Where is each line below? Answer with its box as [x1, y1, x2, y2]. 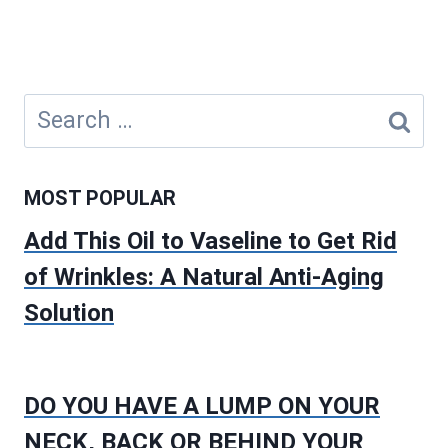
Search [23, 95, 97, 123]
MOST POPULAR [24, 185, 176, 210]
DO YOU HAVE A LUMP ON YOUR [24, 392, 380, 421]
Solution [24, 298, 114, 327]
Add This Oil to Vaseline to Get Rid [24, 226, 397, 255]
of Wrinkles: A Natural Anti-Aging [24, 262, 384, 291]
